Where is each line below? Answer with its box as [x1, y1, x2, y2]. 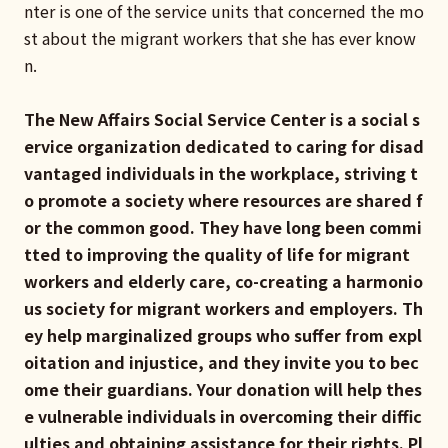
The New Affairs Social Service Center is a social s [24, 106, 420, 131]
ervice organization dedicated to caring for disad [24, 133, 424, 158]
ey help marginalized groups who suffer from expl [24, 322, 422, 347]
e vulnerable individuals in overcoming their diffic [24, 403, 422, 428]
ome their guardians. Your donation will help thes [24, 376, 422, 401]
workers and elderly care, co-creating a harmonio [24, 268, 423, 293]
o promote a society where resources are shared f [24, 187, 423, 212]
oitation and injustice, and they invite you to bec [24, 349, 419, 374]
